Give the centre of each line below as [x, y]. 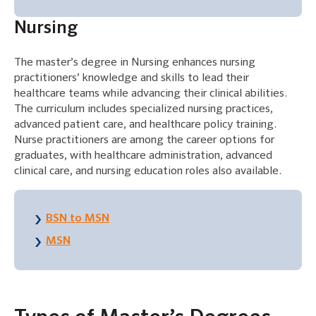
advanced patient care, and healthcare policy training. [145, 125]
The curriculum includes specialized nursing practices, [144, 110]
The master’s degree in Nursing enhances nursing [135, 63]
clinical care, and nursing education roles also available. [148, 172]
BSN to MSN [78, 219]
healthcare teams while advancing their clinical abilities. [151, 94]
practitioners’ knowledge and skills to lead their [132, 79]
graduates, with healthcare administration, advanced [143, 156]
